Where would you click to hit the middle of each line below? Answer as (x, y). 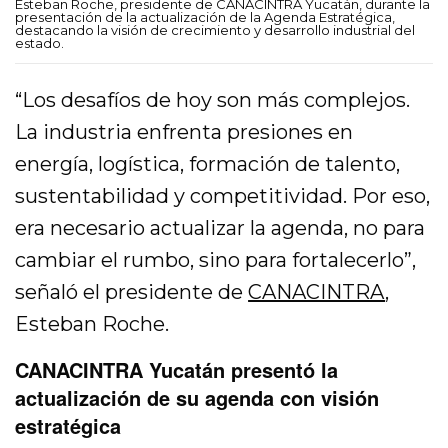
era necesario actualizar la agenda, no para (220, 228)
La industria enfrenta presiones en (184, 132)
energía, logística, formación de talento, (208, 164)
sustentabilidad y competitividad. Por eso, (223, 196)
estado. (39, 43)
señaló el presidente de (132, 292)
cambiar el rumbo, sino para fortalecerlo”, (216, 260)
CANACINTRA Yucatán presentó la (176, 370)
